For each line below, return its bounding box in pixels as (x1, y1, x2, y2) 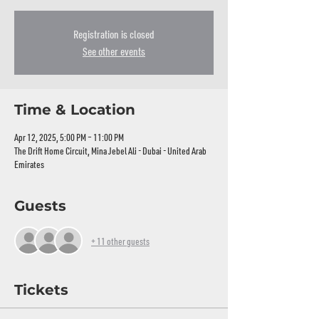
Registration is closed (73, 27, 155, 41)
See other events (83, 44, 145, 58)
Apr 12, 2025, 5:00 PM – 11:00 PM (14, 131, 124, 143)
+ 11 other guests (91, 234, 150, 247)
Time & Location (14, 101, 135, 118)
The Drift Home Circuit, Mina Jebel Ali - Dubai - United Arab (14, 145, 206, 157)
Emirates (14, 158, 44, 170)
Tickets (14, 281, 68, 298)
